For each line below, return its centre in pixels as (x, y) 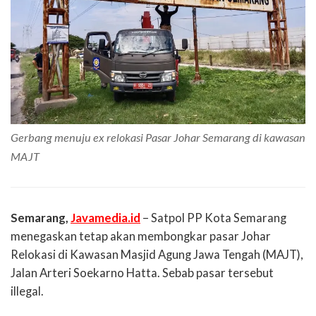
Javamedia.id (105, 218)
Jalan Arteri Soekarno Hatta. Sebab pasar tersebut (142, 273)
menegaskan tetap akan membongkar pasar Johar (141, 237)
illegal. (27, 292)
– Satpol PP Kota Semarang (213, 218)
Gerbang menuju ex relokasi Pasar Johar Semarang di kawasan (158, 138)
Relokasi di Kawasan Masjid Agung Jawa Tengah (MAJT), (157, 255)
